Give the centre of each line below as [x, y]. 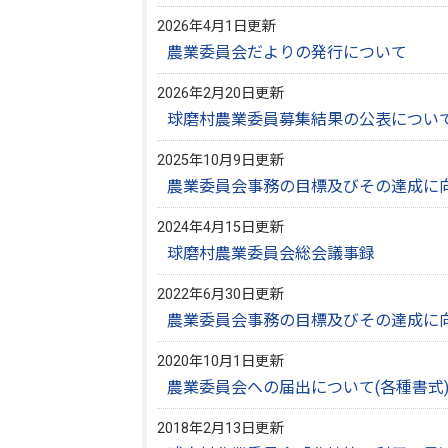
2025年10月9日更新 [220, 160]
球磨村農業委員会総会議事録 [271, 253]
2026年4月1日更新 [216, 26]
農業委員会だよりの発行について [287, 52]
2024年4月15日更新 [220, 227]
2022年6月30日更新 [220, 294]
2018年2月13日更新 [220, 428]
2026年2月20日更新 [220, 93]
